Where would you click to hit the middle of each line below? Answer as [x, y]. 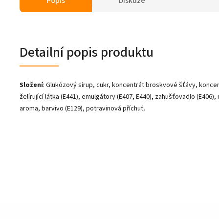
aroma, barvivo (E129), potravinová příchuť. [82, 108]
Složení [31, 85]
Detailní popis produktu [87, 52]
